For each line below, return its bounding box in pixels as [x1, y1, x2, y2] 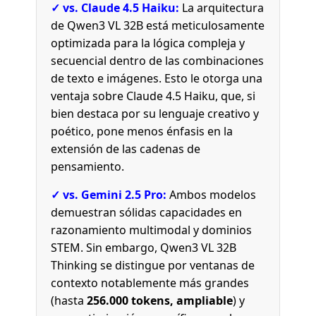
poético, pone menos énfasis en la [51, 123, 233, 139]
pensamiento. [51, 158, 125, 174]
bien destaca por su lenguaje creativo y [51, 105, 260, 121]
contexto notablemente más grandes [51, 274, 250, 291]
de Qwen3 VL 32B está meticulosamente [51, 17, 265, 33]
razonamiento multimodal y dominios [51, 221, 253, 238]
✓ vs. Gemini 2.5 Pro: [51, 186, 167, 202]
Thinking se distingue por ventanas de [51, 257, 255, 273]
